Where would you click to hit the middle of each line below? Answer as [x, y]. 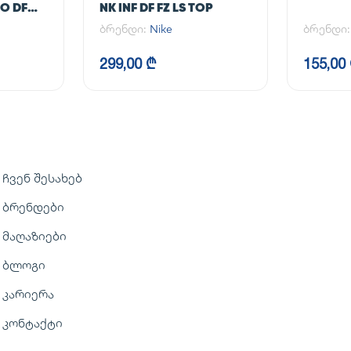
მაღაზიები [34, 236]
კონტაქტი [32, 323]
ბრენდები [33, 207]
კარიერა [28, 294]
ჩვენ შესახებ [42, 178]
